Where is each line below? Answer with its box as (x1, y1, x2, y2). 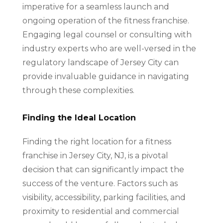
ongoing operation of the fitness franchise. (22, 16, 189, 25)
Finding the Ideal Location (22, 113, 136, 122)
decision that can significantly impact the (22, 165, 184, 174)
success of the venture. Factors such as (22, 179, 178, 188)
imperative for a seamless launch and (22, 2, 169, 11)
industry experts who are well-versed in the (22, 44, 196, 53)
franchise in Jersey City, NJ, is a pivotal (22, 151, 168, 160)
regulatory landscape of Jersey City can (22, 58, 179, 67)
